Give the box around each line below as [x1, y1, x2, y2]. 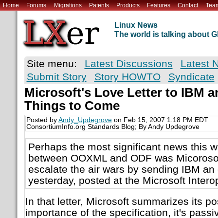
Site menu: [26, 58, 77, 70]
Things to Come [24, 99, 120, 113]
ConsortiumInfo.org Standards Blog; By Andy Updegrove [26, 123, 200, 131]
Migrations [54, 1, 82, 9]
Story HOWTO [94, 71, 161, 83]
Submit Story [26, 71, 87, 83]
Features [147, 1, 171, 9]
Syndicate [168, 71, 215, 83]
